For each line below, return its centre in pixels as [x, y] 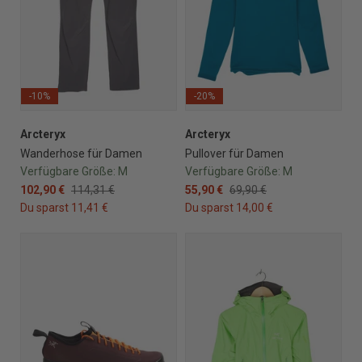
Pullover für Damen [234, 153]
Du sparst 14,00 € [229, 207]
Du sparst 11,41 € [64, 207]
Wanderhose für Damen [81, 153]
